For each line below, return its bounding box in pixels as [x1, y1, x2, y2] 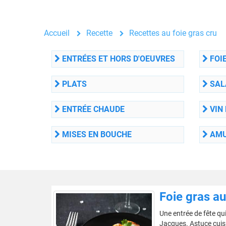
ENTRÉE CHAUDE [60, 104, 125, 114]
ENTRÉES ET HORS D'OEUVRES [60, 54, 175, 64]
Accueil [44, 28, 70, 38]
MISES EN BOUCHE [60, 130, 132, 139]
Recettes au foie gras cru [129, 28, 217, 38]
